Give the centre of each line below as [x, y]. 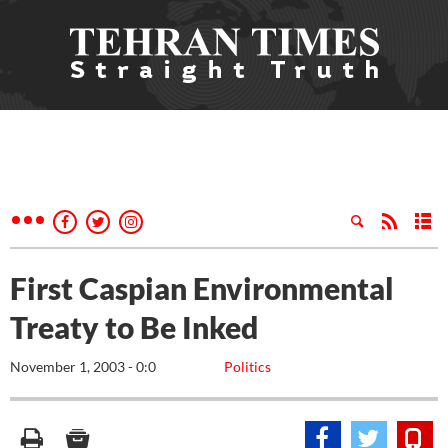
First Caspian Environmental [202, 288]
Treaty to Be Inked [134, 327]
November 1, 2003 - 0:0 [83, 366]
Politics [247, 366]
